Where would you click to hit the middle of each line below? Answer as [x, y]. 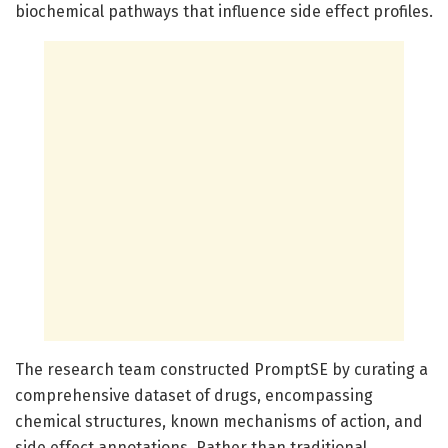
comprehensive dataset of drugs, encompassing [194, 395]
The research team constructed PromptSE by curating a [221, 369]
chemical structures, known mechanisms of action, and [219, 421]
